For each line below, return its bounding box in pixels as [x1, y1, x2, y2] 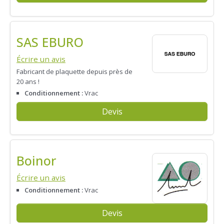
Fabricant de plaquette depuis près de [16, 66, 132, 76]
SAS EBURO [16, 33, 83, 50]
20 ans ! [16, 76, 39, 86]
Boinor [16, 151, 56, 169]
